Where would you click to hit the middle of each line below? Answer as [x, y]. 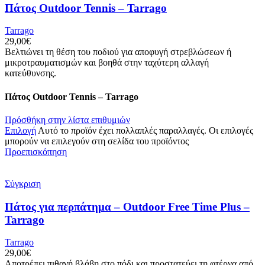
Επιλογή [20, 130]
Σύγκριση [23, 183]
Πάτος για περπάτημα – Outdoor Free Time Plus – [127, 206]
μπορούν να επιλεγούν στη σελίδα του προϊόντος [97, 141]
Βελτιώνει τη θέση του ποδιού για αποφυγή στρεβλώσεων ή [118, 52]
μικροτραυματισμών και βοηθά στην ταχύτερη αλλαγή [107, 63]
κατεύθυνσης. [30, 73]
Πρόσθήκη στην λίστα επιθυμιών [67, 119]
